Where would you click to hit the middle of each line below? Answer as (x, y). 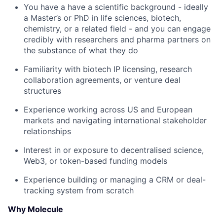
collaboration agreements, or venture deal (102, 80)
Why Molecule (36, 209)
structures (42, 91)
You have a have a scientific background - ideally (116, 7)
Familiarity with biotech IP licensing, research (108, 69)
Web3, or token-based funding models (95, 161)
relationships (47, 131)
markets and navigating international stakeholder (115, 120)
